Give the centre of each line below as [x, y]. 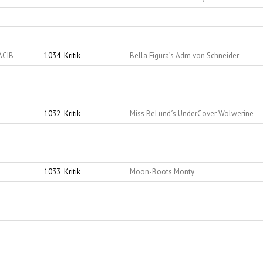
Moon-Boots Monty [162, 172]
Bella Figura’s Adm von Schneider [184, 55]
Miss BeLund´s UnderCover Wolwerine [192, 114]
